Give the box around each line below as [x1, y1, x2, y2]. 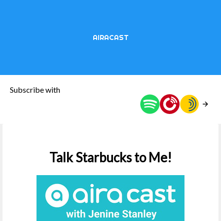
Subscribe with [10, 85, 60, 95]
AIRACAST [92, 33, 129, 42]
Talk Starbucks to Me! [49, 149, 172, 165]
